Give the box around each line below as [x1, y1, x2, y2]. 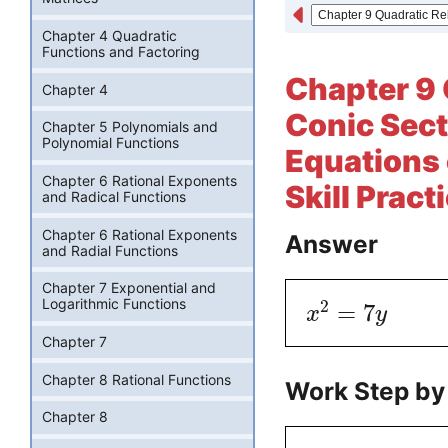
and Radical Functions [42, 188, 186, 206]
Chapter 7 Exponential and [42, 279, 216, 297]
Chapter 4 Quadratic [42, 27, 177, 45]
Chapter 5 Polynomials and [42, 118, 218, 136]
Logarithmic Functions [42, 295, 186, 313]
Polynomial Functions [42, 134, 179, 152]
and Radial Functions [42, 241, 178, 259]
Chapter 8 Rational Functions [42, 370, 231, 388]
